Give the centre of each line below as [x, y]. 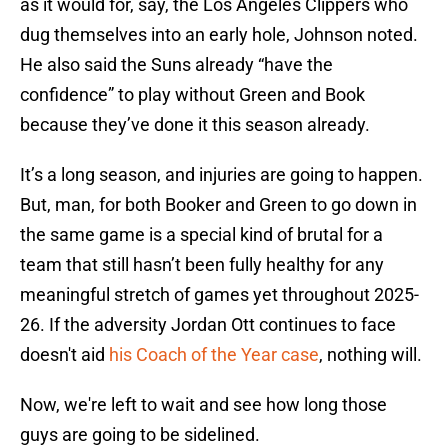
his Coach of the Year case [214, 355]
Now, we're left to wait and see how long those [203, 405]
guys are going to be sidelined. [140, 435]
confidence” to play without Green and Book [192, 95]
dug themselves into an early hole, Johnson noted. [219, 35]
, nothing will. [370, 355]
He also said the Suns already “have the [176, 65]
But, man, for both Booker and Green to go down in [218, 205]
